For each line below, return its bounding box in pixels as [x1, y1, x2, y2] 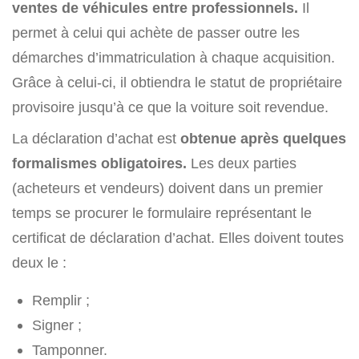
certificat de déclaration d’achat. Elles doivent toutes [12, 229, 344, 247]
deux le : [12, 254, 67, 272]
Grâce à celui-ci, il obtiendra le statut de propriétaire [12, 74, 342, 91]
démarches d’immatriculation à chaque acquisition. [12, 49, 335, 67]
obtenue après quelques [180, 130, 346, 147]
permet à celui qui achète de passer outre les [12, 24, 300, 42]
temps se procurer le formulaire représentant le [12, 204, 312, 222]
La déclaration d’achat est [12, 130, 180, 147]
